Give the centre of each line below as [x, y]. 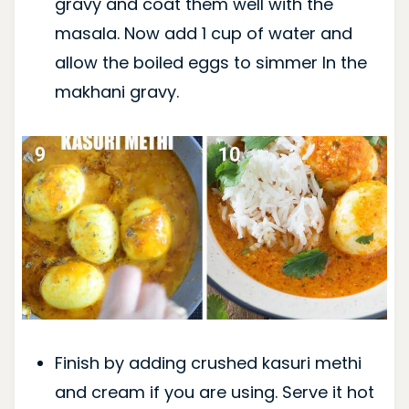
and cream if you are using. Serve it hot [214, 392]
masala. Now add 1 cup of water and [203, 34]
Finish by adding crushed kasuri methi [208, 362]
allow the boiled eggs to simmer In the [210, 63]
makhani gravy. [116, 92]
